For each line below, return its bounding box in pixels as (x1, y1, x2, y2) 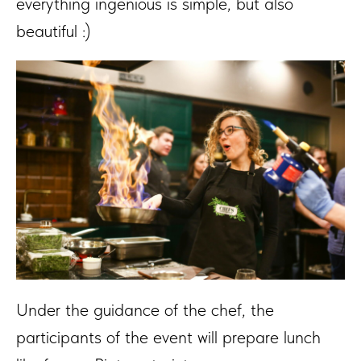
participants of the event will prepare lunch (16, 326, 321, 347)
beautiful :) (16, 19, 90, 41)
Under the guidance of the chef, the (16, 298, 274, 320)
